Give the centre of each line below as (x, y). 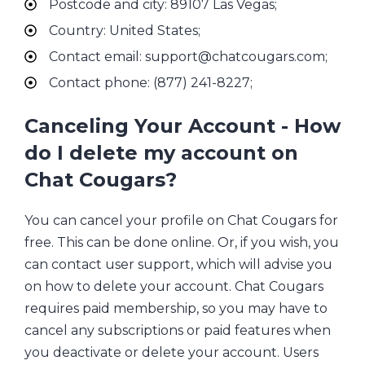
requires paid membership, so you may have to (176, 308)
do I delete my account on (161, 153)
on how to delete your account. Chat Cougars (174, 286)
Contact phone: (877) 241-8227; (151, 83)
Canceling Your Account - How (182, 126)
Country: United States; (125, 31)
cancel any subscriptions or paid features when (178, 330)
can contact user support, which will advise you (178, 264)
